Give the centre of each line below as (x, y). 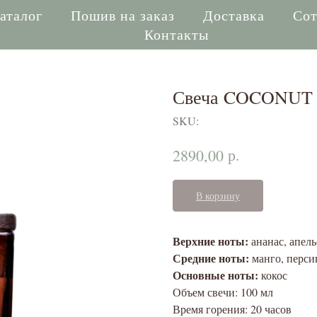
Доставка (234, 15)
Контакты (177, 34)
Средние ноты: (211, 258)
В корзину (218, 196)
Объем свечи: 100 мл (223, 292)
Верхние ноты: (212, 241)
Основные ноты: (215, 275)
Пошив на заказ (122, 15)
